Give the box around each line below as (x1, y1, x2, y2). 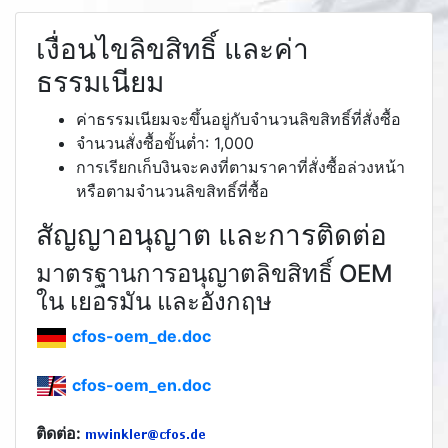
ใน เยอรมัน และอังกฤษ (36, 287, 272, 316)
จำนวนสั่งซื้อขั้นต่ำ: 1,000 (76, 133, 254, 153)
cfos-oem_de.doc (72, 326, 211, 346)
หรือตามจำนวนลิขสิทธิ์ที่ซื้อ (76, 181, 269, 201)
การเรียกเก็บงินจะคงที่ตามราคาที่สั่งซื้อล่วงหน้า (76, 157, 405, 177)
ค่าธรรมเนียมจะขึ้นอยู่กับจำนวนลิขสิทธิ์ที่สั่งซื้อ (76, 109, 401, 129)
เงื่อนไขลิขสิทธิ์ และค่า (36, 32, 309, 66)
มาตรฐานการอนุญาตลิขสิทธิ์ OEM (36, 259, 393, 288)
